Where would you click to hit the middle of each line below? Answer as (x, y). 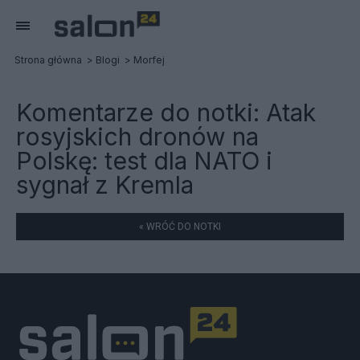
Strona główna (48, 60)
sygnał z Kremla (105, 185)
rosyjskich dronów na (137, 137)
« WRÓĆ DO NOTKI (180, 227)
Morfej (149, 60)
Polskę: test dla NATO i (144, 161)
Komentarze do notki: (141, 112)
